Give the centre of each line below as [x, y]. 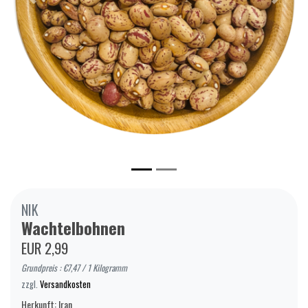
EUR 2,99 [45, 247]
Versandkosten [65, 284]
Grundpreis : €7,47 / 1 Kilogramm [74, 267]
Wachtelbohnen [73, 227]
